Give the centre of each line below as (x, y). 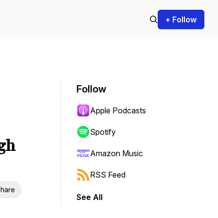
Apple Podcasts (118, 110)
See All (90, 197)
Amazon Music (117, 153)
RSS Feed (108, 175)
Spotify (103, 132)
